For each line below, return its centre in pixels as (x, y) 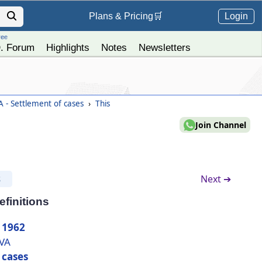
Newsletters (164, 47)
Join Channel (221, 125)
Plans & (106, 16)
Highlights (68, 47)
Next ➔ (216, 179)
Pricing (138, 16)
